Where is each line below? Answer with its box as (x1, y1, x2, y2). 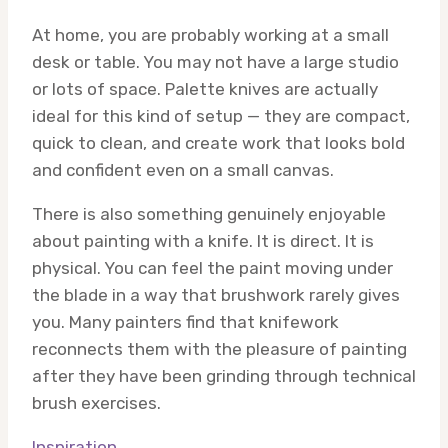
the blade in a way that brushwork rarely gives (32, 285, 400, 306)
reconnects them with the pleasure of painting (32, 339, 407, 360)
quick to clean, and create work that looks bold (32, 133, 405, 154)
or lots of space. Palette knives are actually (32, 79, 378, 100)
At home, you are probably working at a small (32, 25, 389, 46)
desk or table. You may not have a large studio (32, 52, 399, 73)
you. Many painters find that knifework (32, 312, 339, 333)
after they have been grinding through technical (32, 366, 416, 387)
